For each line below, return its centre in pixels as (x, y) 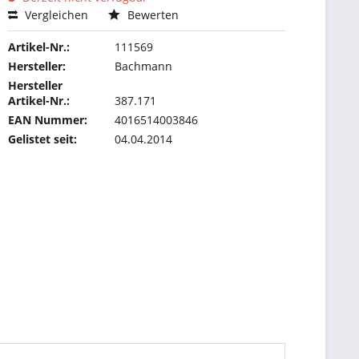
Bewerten (152, 15)
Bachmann (144, 66)
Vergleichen (55, 15)
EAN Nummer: (48, 120)
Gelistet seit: (43, 139)
